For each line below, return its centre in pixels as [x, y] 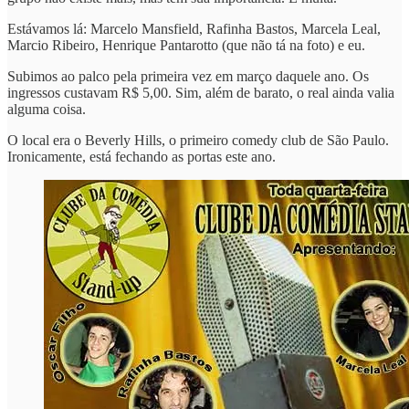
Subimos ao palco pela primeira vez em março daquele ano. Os [188, 76]
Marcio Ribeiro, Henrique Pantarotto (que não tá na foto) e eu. [186, 45]
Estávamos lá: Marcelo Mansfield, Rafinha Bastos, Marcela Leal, [194, 28]
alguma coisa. [47, 109]
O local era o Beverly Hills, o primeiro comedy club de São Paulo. [198, 140]
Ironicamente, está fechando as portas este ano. [142, 156]
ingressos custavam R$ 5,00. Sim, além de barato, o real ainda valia [201, 92]
